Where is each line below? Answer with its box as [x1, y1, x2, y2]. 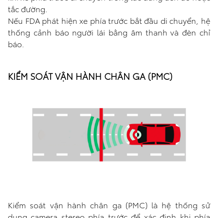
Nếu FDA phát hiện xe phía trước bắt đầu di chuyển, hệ [8, 15, 210, 26]
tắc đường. [8, 3, 48, 15]
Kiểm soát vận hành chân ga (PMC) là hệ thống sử [8, 199, 210, 211]
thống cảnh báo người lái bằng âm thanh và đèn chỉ [8, 26, 210, 38]
